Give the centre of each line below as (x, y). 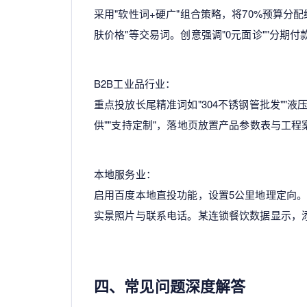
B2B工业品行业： (135, 83)
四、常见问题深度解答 (170, 285)
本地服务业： (125, 173)
